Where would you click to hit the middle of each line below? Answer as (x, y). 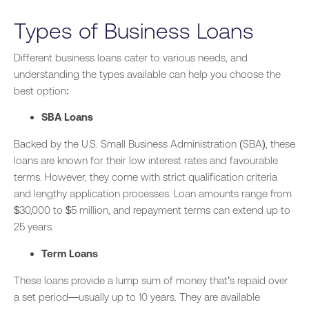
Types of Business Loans (134, 30)
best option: (41, 90)
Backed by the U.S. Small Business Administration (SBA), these (154, 144)
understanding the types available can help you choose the (147, 74)
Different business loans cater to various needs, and (131, 57)
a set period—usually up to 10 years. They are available (137, 297)
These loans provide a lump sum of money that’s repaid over (151, 280)
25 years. (34, 227)
